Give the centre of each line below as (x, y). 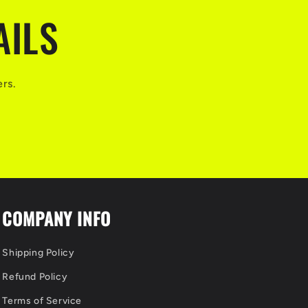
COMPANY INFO (56, 218)
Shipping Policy (38, 253)
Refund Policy (35, 277)
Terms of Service (42, 301)
